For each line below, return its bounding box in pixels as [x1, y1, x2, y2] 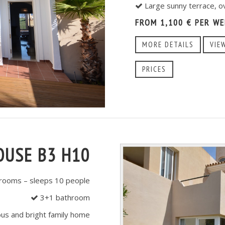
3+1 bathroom [38, 192, 90, 203]
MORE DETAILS [142, 40, 194, 50]
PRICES [142, 64, 166, 74]
